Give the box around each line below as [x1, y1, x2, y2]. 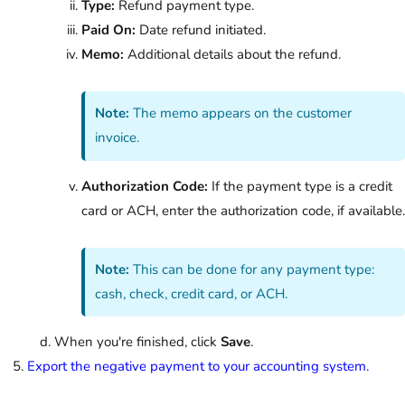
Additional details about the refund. [124, 45, 399, 64]
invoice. [95, 128, 140, 147]
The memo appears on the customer [129, 104, 353, 123]
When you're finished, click [54, 333, 221, 352]
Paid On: [81, 21, 136, 40]
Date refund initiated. [136, 21, 266, 40]
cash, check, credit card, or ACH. [95, 284, 288, 303]
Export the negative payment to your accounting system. [27, 357, 369, 376]
